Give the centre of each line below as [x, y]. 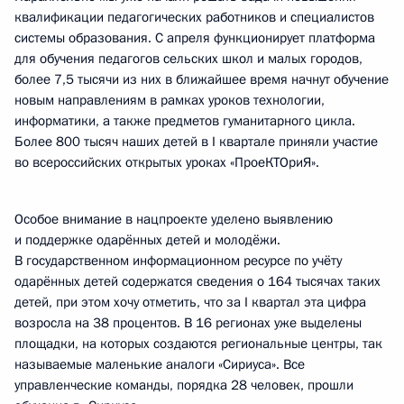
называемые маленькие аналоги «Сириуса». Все [160, 364]
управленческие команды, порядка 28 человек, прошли [184, 385]
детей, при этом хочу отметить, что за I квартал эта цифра [190, 302]
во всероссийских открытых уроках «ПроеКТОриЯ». [167, 162]
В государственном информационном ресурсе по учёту [178, 261]
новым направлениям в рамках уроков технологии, [170, 100]
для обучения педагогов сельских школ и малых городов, [188, 59]
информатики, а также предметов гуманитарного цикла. [185, 121]
